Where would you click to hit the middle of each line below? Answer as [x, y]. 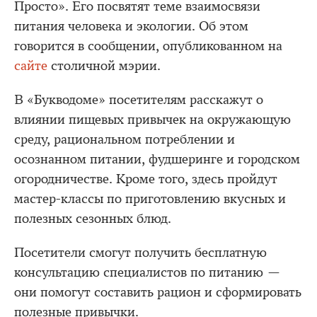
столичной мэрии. [104, 66]
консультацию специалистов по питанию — [148, 272]
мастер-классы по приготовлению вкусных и [150, 199]
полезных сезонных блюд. [93, 219]
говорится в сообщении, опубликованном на [148, 46]
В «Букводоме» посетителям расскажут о [139, 100]
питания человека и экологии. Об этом [131, 26]
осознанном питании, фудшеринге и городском [157, 159]
